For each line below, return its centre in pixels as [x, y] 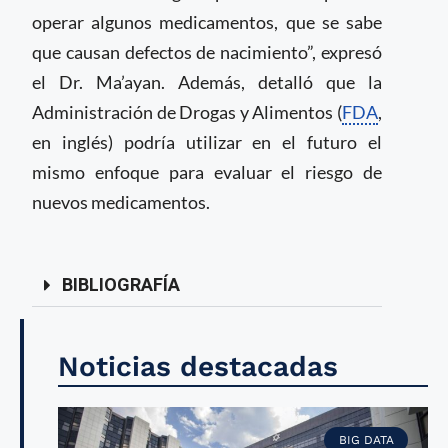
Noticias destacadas [198, 366]
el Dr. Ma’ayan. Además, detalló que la [207, 82]
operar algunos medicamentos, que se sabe [207, 22]
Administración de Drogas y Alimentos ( [187, 112]
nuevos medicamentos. [121, 202]
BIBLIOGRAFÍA [121, 284]
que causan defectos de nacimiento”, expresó [207, 52]
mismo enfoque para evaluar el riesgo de [207, 172]
